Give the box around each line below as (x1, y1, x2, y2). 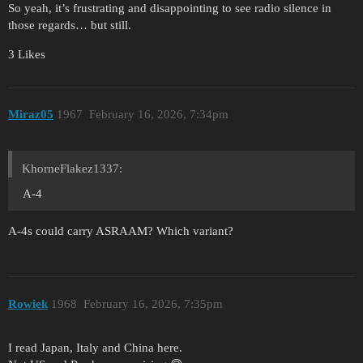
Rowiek (8, 297, 48, 310)
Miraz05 (8, 108, 53, 122)
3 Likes (8, 47, 45, 61)
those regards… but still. (8, 18, 131, 32)
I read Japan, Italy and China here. (8, 341, 182, 355)
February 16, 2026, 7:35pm (83, 297, 223, 310)
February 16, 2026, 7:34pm (88, 108, 228, 122)
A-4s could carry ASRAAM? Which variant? (8, 224, 233, 238)
